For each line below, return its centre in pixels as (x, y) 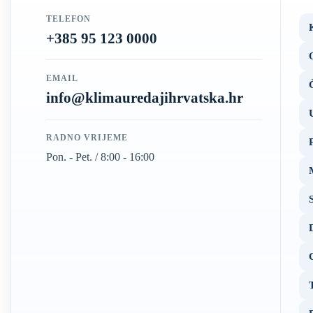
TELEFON (68, 19)
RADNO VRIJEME (87, 138)
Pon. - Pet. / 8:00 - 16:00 (100, 157)
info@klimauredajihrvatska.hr (145, 98)
